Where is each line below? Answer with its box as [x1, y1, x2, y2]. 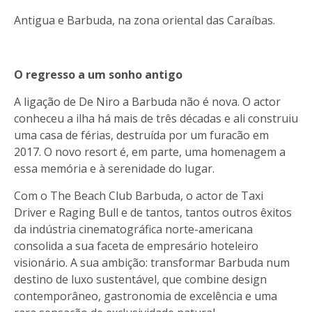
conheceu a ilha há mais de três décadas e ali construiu [14, 110, 298, 126]
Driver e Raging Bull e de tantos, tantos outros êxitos [14, 204, 292, 220]
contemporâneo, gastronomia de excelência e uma [14, 288, 277, 304]
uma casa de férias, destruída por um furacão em [14, 127, 269, 143]
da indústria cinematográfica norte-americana [14, 221, 253, 237]
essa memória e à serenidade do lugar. [14, 160, 214, 176]
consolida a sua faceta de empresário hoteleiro [14, 237, 258, 253]
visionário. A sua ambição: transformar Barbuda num [14, 254, 290, 270]
